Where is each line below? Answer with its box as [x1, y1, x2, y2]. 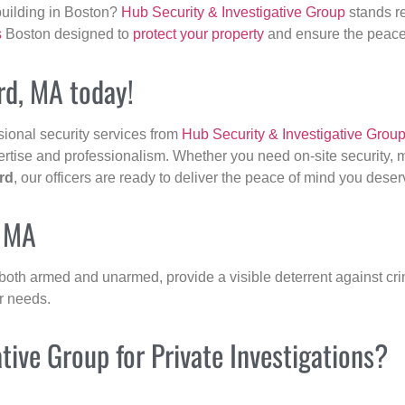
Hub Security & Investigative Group [121, 5, 345, 21]
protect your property [133, 26, 264, 42]
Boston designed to [2, 26, 133, 42]
